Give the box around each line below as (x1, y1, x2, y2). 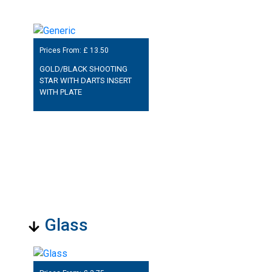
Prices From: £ (39, 46, 90, 55)
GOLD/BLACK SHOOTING (39, 64, 127, 74)
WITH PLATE (39, 87, 82, 97)
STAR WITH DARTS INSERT (39, 76, 132, 86)
